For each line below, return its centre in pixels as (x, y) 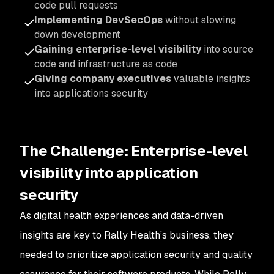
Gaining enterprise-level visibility (119, 49)
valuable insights (211, 79)
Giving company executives (103, 79)
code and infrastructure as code (106, 64)
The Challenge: (74, 151)
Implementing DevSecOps (98, 20)
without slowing (199, 20)
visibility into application (109, 173)
